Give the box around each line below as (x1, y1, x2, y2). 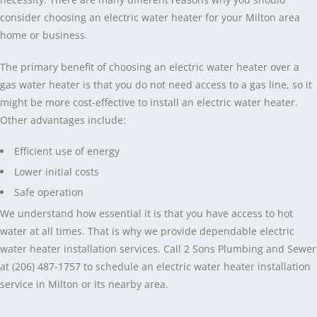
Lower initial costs (14, 164, 99, 178)
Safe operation (14, 185, 83, 199)
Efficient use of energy (14, 144, 120, 158)
